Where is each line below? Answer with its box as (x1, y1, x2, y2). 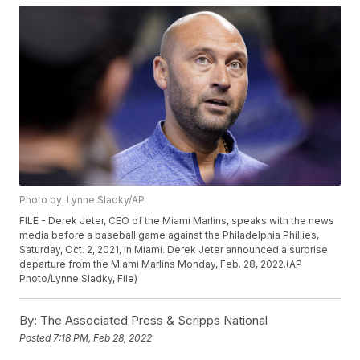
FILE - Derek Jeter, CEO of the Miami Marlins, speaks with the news (19, 215, 335, 227)
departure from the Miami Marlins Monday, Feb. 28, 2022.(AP (19, 258, 303, 271)
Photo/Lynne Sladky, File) (19, 272, 138, 285)
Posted (19, 331, 54, 344)
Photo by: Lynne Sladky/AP (19, 194, 145, 207)
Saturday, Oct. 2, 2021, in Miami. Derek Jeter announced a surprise (19, 243, 329, 256)
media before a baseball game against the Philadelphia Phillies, (19, 229, 320, 242)
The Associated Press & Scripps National (37, 313, 268, 329)
